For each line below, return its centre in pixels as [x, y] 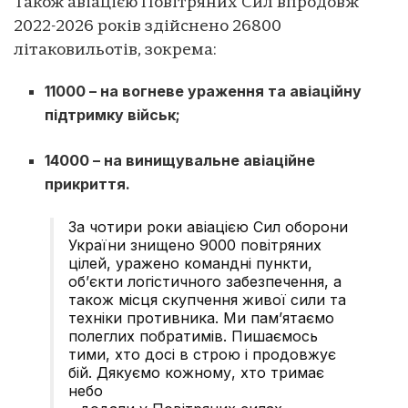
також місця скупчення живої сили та [207, 299]
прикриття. [88, 184]
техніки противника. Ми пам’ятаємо [201, 317]
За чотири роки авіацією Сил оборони [208, 226]
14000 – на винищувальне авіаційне [180, 160]
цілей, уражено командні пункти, [190, 263]
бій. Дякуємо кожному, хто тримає [196, 372]
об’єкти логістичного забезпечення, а [205, 281]
